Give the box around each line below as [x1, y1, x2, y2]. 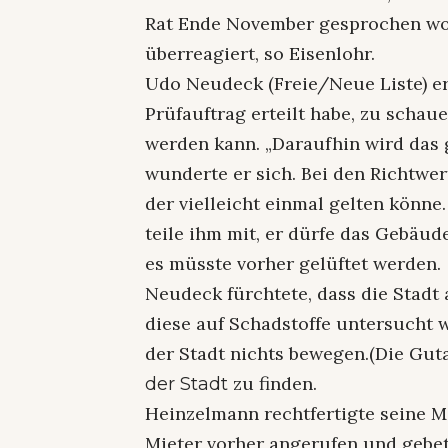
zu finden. [233, 371, 318, 395]
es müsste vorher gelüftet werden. [145, 251, 442, 275]
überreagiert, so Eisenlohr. [145, 41, 376, 65]
